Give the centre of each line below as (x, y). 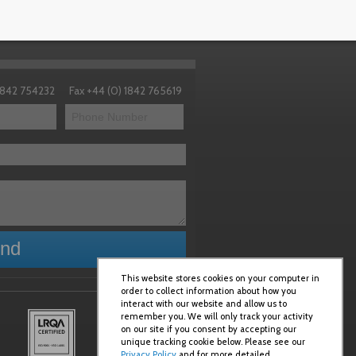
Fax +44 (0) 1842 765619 (126, 90)
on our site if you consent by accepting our (209, 329)
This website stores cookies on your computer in (220, 278)
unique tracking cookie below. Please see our (213, 342)
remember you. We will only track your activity (217, 316)
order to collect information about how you (209, 291)
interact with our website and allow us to (204, 304)
